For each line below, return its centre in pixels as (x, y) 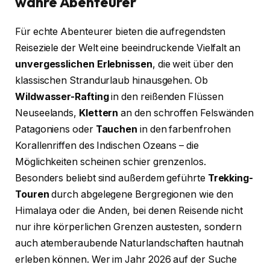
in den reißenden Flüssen (166, 96)
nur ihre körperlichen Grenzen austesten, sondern (129, 227)
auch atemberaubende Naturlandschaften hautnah (130, 243)
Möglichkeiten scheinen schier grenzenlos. (111, 162)
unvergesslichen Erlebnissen (84, 64)
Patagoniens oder (55, 129)
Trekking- (231, 178)
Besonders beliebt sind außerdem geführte (111, 178)
